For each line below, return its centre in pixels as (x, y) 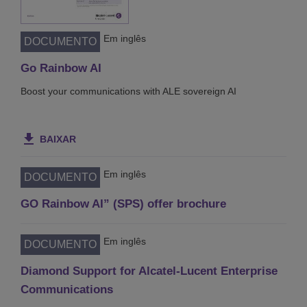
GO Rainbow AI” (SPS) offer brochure (123, 204)
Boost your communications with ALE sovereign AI (128, 91)
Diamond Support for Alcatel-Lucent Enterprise (149, 271)
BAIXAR (58, 139)
